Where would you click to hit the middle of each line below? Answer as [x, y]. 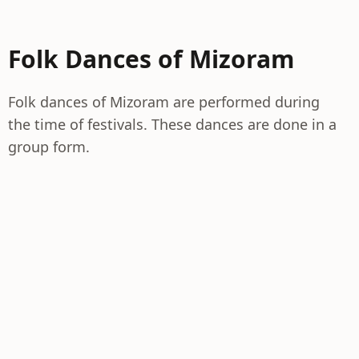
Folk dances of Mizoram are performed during [164, 102]
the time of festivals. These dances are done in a [172, 124]
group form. [49, 147]
